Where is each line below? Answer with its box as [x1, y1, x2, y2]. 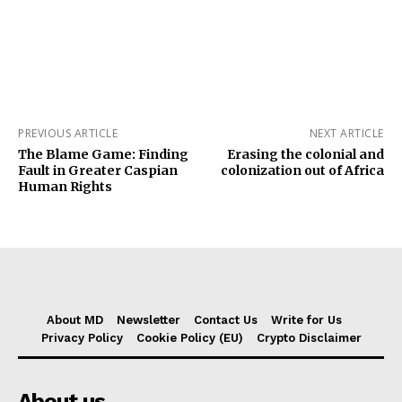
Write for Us [271, 313, 342, 328]
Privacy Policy [40, 331, 123, 345]
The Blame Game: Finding [18, 146, 188, 163]
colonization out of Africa [220, 162, 384, 179]
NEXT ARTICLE [309, 126, 384, 142]
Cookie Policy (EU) [135, 331, 243, 345]
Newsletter [117, 313, 180, 328]
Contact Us [194, 313, 258, 328]
